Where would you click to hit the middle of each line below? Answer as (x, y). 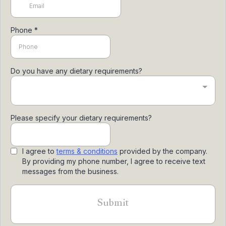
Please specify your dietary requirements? (81, 118)
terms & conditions (87, 151)
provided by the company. (162, 151)
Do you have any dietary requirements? (76, 71)
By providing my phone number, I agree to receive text (114, 161)
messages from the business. (70, 171)
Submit (113, 204)
